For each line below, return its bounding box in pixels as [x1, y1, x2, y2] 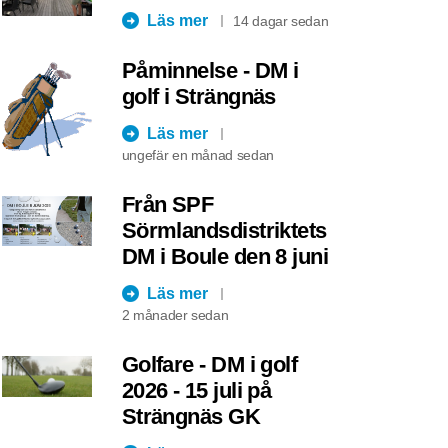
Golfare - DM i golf [121, 351, 298, 377]
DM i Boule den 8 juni [121, 243, 329, 269]
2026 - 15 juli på [121, 377, 272, 403]
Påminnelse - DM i [121, 57, 299, 83]
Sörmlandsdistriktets [121, 217, 327, 243]
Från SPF [121, 191, 214, 217]
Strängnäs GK [121, 403, 261, 429]
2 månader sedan [121, 306, 229, 323]
